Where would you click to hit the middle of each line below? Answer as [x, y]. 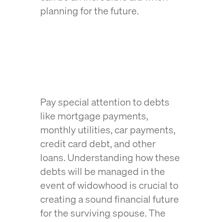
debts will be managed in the [102, 171]
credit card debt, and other [98, 143]
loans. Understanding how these [110, 157]
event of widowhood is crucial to [109, 185]
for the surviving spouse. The [103, 213]
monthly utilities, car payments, [108, 130]
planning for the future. [90, 11]
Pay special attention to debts [105, 102]
